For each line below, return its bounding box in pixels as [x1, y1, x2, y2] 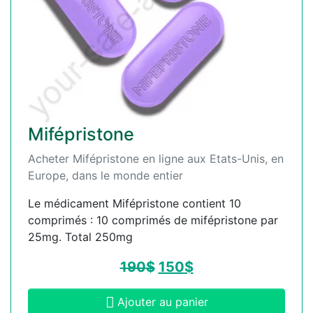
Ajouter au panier [117, 295, 208, 310]
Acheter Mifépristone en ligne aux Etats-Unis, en [28, 152, 284, 166]
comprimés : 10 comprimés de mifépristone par [28, 213, 278, 228]
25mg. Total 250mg [28, 230, 133, 245]
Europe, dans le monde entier [28, 168, 183, 183]
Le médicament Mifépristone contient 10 [28, 196, 241, 211]
